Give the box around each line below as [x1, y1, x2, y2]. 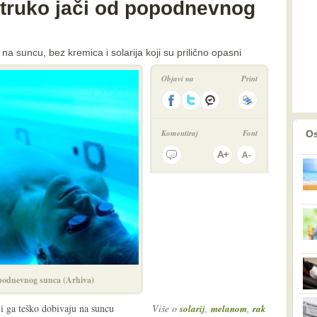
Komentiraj [161, 127, 198, 139]
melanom [211, 302, 247, 315]
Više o [152, 301, 180, 315]
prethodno [249, 124, 289, 134]
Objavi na [161, 73, 194, 84]
